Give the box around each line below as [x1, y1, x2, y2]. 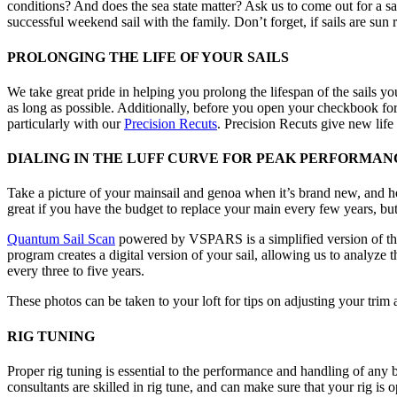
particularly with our [7, 115, 124, 131]
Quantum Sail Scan [7, 231, 115, 247]
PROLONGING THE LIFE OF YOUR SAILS [7, 49, 289, 65]
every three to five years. [7, 263, 144, 279]
